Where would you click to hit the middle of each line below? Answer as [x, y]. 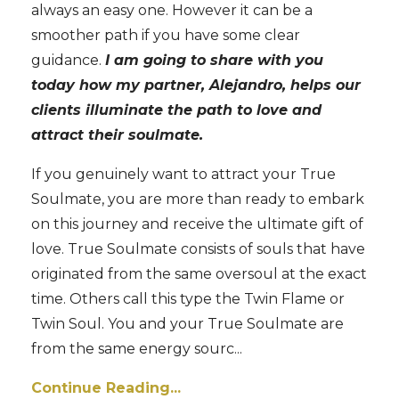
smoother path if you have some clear [166, 36]
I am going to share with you [214, 61]
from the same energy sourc [133, 349]
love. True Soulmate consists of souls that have [198, 249]
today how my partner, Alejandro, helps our [196, 85]
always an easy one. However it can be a [172, 11]
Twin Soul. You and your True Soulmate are [187, 324]
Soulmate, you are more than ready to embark [198, 199]
